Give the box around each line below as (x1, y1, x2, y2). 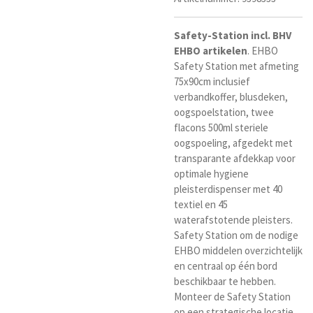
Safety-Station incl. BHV (174, 29, 291, 43)
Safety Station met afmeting (174, 59, 299, 73)
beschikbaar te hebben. (174, 275, 276, 289)
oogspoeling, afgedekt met (174, 136, 293, 150)
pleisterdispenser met (174, 182, 272, 196)
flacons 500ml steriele (174, 121, 268, 135)
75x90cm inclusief (174, 75, 250, 89)
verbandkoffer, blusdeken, (174, 90, 288, 104)
